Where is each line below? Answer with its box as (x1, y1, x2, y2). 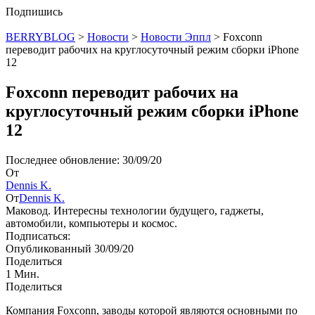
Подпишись (6, 6, 63, 18)
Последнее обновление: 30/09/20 (6, 153, 162, 166)
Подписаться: (6, 229, 70, 242)
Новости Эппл (141, 31, 211, 43)
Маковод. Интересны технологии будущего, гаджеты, (6, 204, 264, 217)
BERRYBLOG (6, 31, 75, 43)
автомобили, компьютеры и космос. (6, 217, 177, 229)
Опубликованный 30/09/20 (6, 242, 134, 255)
